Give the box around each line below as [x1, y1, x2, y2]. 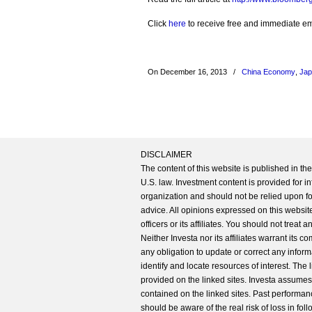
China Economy [242, 68, 295, 76]
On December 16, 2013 [148, 68, 229, 76]
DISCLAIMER [141, 150, 192, 159]
